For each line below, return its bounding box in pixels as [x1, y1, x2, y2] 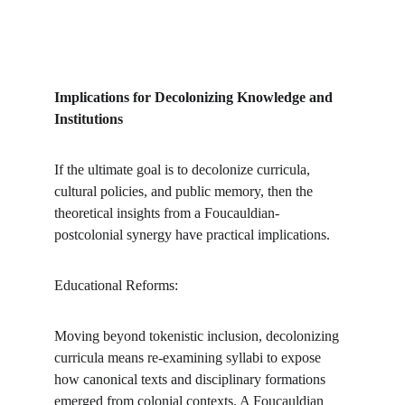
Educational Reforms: [54, 278, 178, 293]
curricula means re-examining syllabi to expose [54, 350, 325, 365]
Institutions [54, 111, 123, 127]
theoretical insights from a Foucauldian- [54, 205, 279, 221]
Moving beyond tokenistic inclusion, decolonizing [54, 328, 343, 344]
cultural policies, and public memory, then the [54, 184, 316, 199]
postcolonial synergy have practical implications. [54, 227, 330, 242]
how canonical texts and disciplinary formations [54, 372, 329, 387]
